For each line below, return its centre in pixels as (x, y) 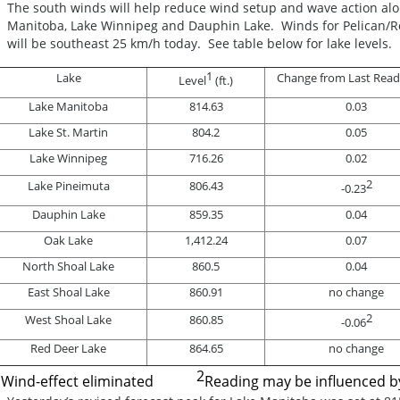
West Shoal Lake (68, 319)
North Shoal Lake (68, 266)
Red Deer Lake (68, 348)
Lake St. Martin (68, 132)
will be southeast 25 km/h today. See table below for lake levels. (200, 43)
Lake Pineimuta (68, 185)
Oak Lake (68, 240)
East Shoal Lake (68, 292)
